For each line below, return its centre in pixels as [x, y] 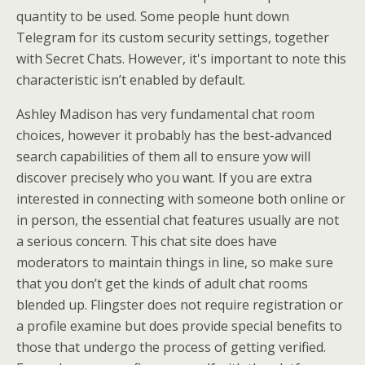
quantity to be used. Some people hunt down [153, 16]
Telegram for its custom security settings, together [173, 37]
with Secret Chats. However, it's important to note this [181, 58]
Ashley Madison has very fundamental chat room [165, 114]
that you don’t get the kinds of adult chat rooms [162, 283]
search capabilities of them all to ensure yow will [163, 156]
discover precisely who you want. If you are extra [164, 177]
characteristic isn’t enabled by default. [131, 79]
